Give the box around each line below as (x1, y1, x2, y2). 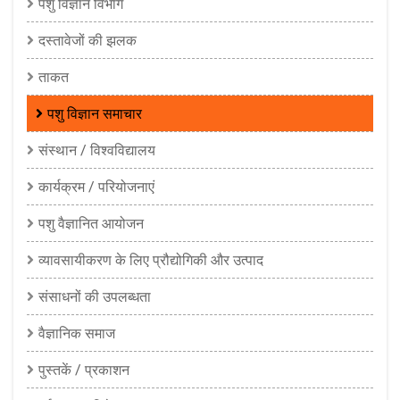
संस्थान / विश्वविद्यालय (38, 139, 155, 160)
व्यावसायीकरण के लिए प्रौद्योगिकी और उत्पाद (38, 249, 263, 270)
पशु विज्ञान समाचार (47, 103, 142, 123)
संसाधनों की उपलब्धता (38, 286, 151, 306)
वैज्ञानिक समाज (38, 322, 115, 343)
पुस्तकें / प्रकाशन (38, 359, 129, 379)
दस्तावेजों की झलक (38, 29, 137, 50)
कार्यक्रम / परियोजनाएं (38, 176, 154, 196)
